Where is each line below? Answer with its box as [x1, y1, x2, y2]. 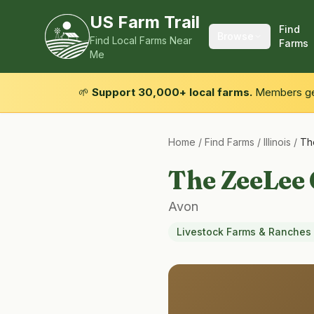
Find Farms [205, 136, 254, 148]
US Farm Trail [90, 12, 200, 32]
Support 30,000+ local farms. [92, 86, 252, 99]
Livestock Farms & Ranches [177, 226, 311, 238]
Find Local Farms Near [90, 34, 192, 46]
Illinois [264, 136, 291, 148]
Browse [217, 30, 254, 42]
